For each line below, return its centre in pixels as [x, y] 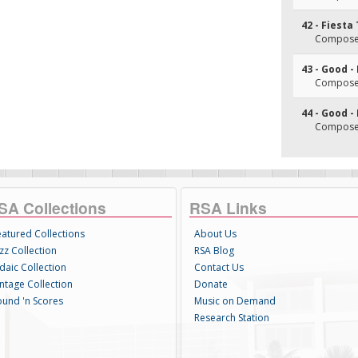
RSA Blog [214, 251]
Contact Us [219, 267]
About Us [215, 234]
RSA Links [228, 208]
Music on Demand [235, 301]
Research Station [231, 318]
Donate [211, 284]
